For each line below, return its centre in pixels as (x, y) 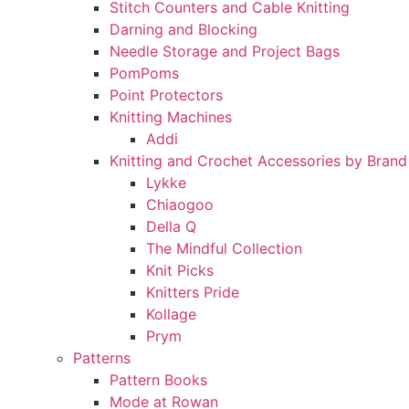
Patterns (102, 358)
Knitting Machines (171, 117)
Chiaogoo (180, 204)
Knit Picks (180, 270)
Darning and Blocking (184, 29)
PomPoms (144, 73)
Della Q (171, 226)
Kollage (171, 314)
